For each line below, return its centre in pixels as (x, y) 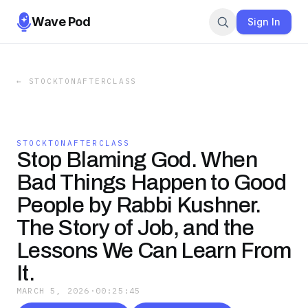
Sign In (264, 21)
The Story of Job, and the (135, 228)
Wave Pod (61, 21)
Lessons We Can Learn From (154, 251)
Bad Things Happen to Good (151, 183)
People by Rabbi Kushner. (139, 205)
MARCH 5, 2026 (53, 290)
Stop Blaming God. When (137, 160)
